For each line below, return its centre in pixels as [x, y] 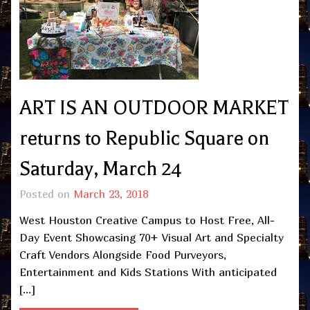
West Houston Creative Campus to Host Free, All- [147, 220]
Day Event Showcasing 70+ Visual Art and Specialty [152, 238]
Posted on [46, 193]
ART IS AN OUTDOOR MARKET [154, 108]
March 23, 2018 [111, 193]
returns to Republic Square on [144, 138]
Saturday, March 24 [101, 168]
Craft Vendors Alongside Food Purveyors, [123, 255]
